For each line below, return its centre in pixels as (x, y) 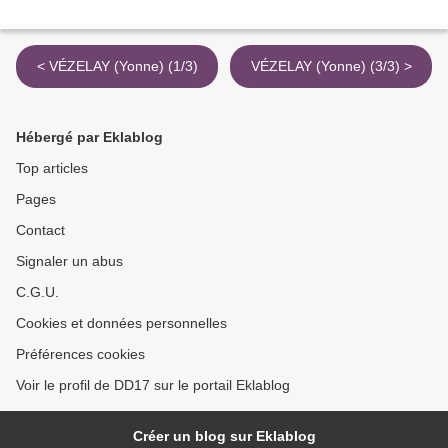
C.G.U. (37, 292)
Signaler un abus (69, 261)
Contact (40, 230)
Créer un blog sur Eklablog (224, 436)
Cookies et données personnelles (121, 323)
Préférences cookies (80, 354)
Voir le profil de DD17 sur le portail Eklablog (153, 385)
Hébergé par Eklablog (89, 137)
